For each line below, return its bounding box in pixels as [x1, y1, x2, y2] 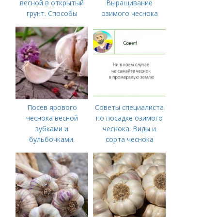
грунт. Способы [26, 9, 77, 18]
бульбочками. [29, 135, 75, 144]
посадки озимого [23, 156, 80, 165]
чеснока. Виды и [103, 124, 156, 133]
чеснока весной [26, 113, 78, 123]
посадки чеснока [24, 19, 80, 29]
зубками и [35, 124, 69, 133]
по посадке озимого [96, 113, 163, 123]
